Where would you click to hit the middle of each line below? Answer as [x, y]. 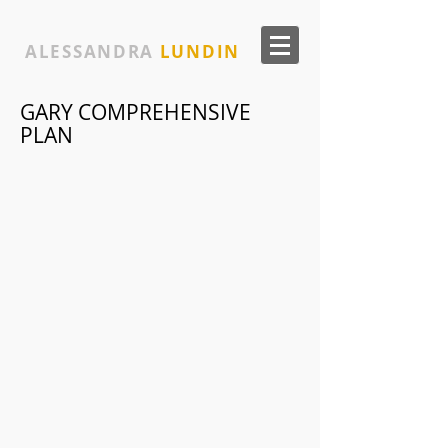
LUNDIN [199, 51]
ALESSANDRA [89, 51]
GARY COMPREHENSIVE [135, 112]
